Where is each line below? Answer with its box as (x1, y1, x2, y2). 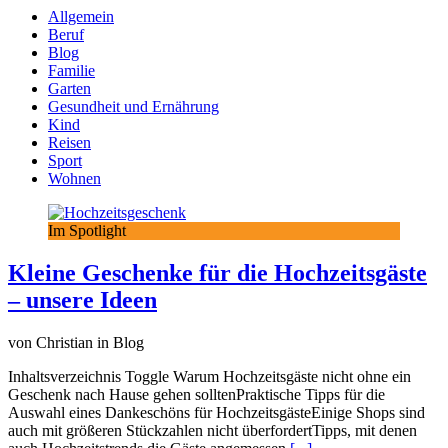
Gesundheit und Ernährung (48, 97, 219, 115)
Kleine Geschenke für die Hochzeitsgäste (8, 259, 427, 286)
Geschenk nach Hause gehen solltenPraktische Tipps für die (8, 385, 385, 403)
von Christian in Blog (8, 333, 144, 351)
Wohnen (48, 169, 101, 187)
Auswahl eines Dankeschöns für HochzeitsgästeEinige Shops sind (8, 403, 425, 421)
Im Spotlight (48, 221, 126, 239)
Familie (48, 61, 95, 79)
